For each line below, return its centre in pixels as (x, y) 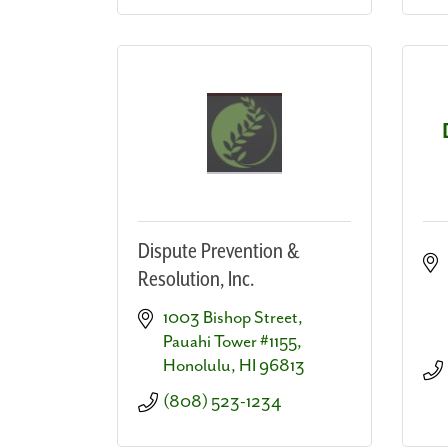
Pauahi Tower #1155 (230, 341)
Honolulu (197, 365)
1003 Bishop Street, (233, 317)
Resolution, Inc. (196, 279)
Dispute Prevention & (218, 251)
